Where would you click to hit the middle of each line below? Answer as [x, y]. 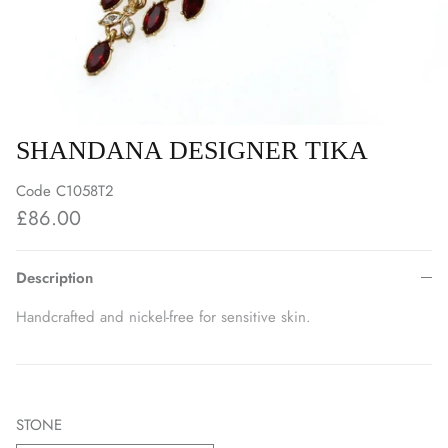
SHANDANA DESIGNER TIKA [192, 150]
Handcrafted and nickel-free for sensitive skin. [163, 316]
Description [54, 277]
